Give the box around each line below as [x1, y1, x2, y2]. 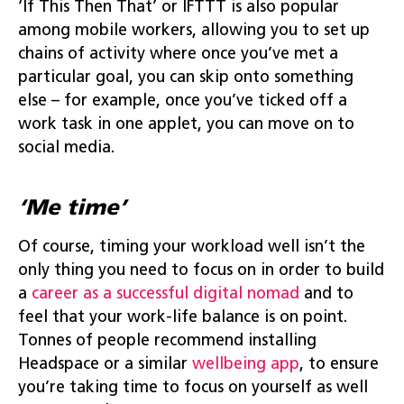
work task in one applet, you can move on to [18, 115, 354, 133]
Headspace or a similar [18, 355, 192, 373]
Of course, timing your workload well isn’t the [18, 238, 365, 256]
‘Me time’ [18, 197, 126, 220]
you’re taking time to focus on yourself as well [18, 379, 368, 397]
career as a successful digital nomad [32, 285, 299, 303]
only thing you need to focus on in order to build [18, 262, 384, 280]
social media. [18, 139, 115, 157]
